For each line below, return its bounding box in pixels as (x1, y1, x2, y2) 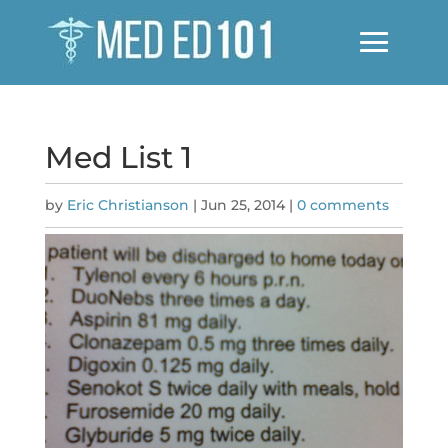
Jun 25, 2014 (200, 196, 285, 214)
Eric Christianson (66, 196, 189, 214)
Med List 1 (44, 139, 192, 176)
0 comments (296, 196, 389, 214)
